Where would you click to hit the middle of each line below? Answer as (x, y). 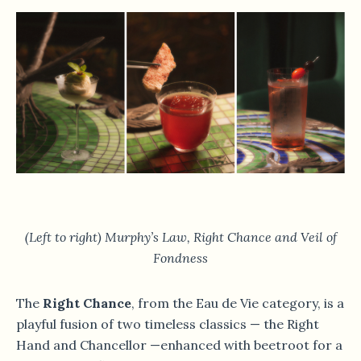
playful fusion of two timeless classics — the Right (168, 324)
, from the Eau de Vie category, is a (238, 303)
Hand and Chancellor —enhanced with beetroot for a (179, 345)
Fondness (180, 258)
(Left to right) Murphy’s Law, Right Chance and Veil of (180, 237)
